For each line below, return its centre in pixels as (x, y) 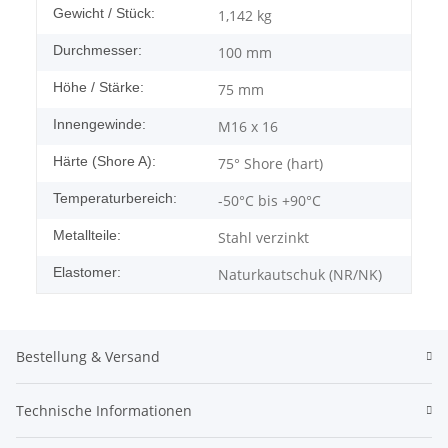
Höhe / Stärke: (98, 87)
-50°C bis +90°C (269, 201)
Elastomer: (87, 272)
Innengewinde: (99, 124)
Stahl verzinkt (263, 238)
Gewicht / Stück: (104, 13)
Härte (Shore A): (104, 161)
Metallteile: (87, 235)
